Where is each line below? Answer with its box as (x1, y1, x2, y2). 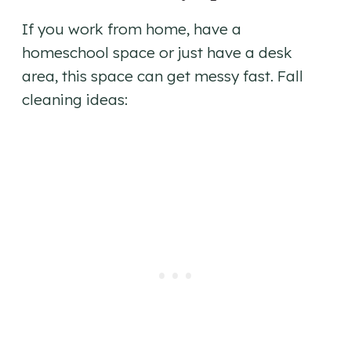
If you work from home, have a (22, 19, 241, 38)
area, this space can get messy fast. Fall (22, 66, 303, 85)
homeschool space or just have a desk (22, 42, 292, 62)
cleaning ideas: (22, 89, 128, 109)
